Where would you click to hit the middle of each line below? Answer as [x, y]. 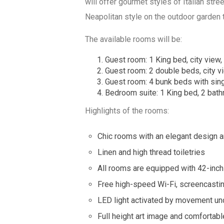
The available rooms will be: [134, 39]
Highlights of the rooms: [127, 111]
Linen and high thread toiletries [151, 152]
